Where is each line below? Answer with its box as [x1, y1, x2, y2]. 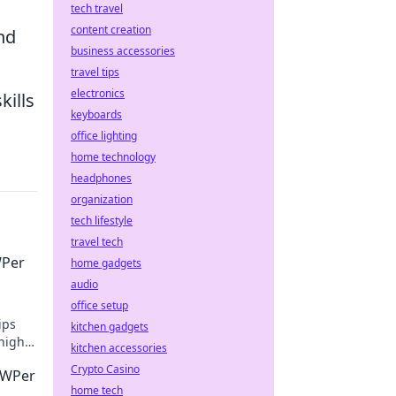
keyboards [71, 107, 122, 122]
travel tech [71, 234, 123, 249]
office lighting [71, 128, 137, 143]
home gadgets [71, 255, 141, 270]
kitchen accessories [71, 340, 167, 355]
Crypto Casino [71, 362, 140, 377]
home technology [71, 149, 156, 164]
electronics [71, 86, 125, 101]
